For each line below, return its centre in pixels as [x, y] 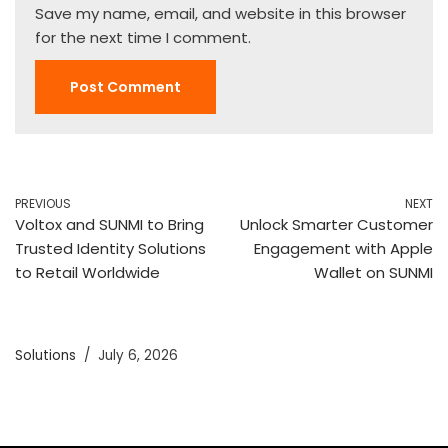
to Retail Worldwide [87, 273]
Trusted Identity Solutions [110, 249]
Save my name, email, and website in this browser [220, 14]
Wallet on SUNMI [373, 273]
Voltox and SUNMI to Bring [109, 225]
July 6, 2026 [138, 356]
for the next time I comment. [143, 38]
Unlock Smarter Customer [336, 225]
